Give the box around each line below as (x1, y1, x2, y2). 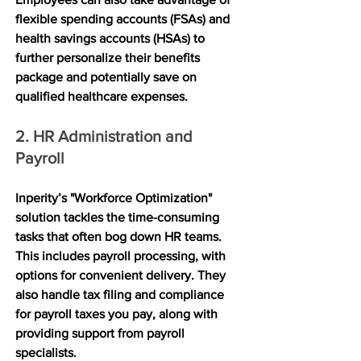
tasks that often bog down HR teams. (15, 229, 225, 243)
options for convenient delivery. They (15, 268, 229, 282)
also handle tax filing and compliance (15, 287, 227, 301)
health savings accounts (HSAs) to (15, 31, 208, 45)
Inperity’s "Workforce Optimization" (15, 190, 215, 205)
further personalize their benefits (15, 50, 203, 64)
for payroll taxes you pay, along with (15, 306, 221, 321)
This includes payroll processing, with (15, 248, 229, 263)
